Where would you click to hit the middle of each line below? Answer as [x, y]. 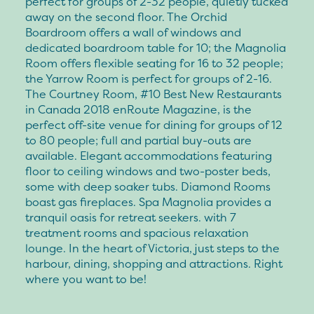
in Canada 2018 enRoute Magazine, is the [138, 109]
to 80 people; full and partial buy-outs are [138, 140]
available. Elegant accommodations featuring [149, 155]
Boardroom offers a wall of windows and [133, 32]
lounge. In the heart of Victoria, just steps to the [152, 248]
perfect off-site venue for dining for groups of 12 [154, 124]
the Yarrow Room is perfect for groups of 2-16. [149, 78]
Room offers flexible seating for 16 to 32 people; [154, 63]
